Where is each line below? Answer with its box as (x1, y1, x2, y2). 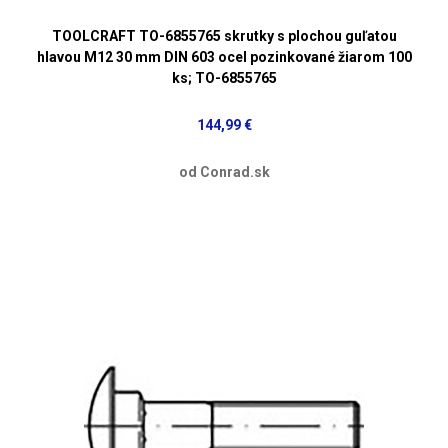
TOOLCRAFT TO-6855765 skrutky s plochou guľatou (51, 27, 397, 44)
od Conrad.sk (178, 163, 270, 180)
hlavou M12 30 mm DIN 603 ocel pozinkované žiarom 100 (36, 48, 412, 65)
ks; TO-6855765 (171, 69, 277, 86)
